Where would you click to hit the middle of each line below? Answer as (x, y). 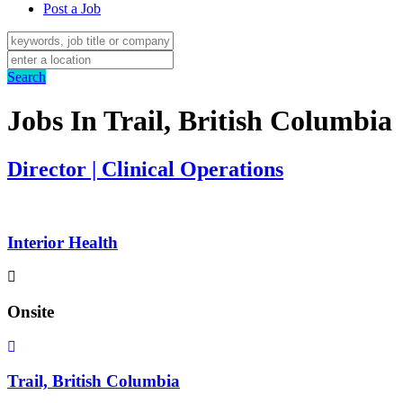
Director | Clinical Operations (145, 169)
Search (27, 77)
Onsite (31, 311)
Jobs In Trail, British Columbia (200, 121)
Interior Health (63, 242)
